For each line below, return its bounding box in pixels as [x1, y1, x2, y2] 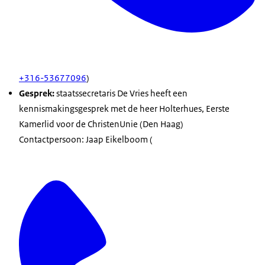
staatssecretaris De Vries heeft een [54, 88, 188, 99]
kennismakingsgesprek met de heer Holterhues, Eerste [19, 103, 230, 115]
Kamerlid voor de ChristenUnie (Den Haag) [19, 118, 185, 130]
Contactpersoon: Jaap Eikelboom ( [19, 134, 153, 146]
